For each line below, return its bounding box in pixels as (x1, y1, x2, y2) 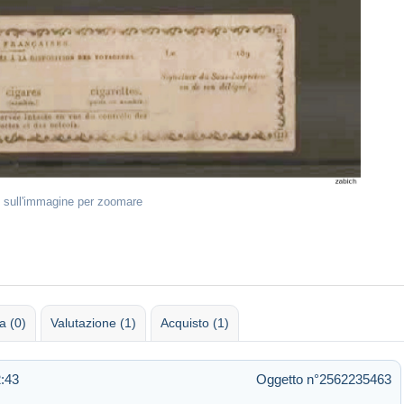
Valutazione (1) (50, 315, 136, 330)
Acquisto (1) (161, 315, 229, 330)
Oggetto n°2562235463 (256, 371, 391, 387)
